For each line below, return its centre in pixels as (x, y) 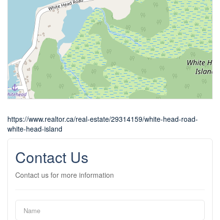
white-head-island (35, 129)
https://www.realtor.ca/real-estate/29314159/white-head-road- (103, 119)
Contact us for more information (65, 175)
